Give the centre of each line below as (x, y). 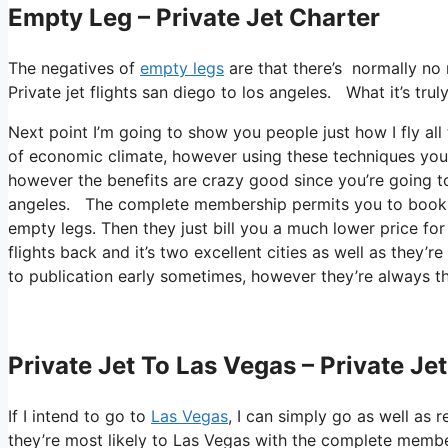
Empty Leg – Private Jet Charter (194, 18)
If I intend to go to (79, 415)
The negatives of (74, 67)
